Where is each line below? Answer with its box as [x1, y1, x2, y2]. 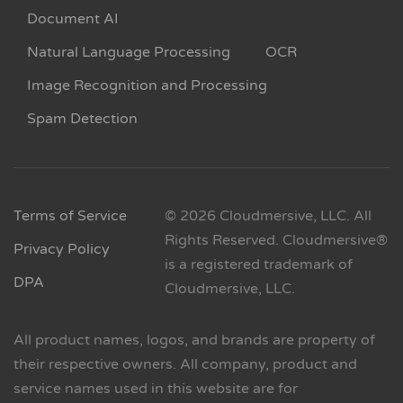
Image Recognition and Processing [27, 76, 267, 95]
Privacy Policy [13, 240, 110, 259]
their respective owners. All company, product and [13, 355, 357, 374]
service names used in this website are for [13, 380, 298, 399]
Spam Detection [27, 110, 138, 129]
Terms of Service [13, 207, 127, 226]
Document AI [27, 10, 119, 29]
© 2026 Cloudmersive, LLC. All [164, 207, 372, 226]
